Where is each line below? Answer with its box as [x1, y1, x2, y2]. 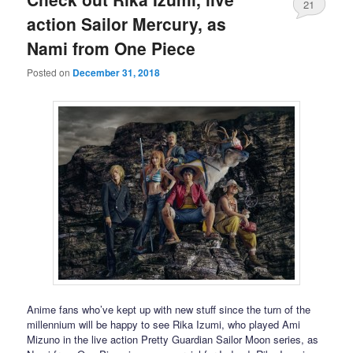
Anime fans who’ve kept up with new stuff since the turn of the [27, 301, 311, 317]
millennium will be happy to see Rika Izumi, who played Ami [27, 316, 301, 332]
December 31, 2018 [72, 65, 161, 80]
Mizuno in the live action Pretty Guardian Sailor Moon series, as [27, 331, 319, 347]
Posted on [27, 65, 73, 80]
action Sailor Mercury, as [27, 11, 227, 35]
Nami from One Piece [27, 35, 196, 60]
